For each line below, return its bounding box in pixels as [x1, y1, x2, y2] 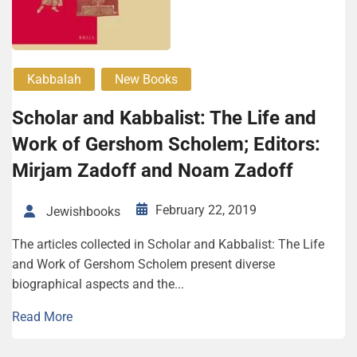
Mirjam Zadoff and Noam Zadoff [12, 159, 293, 182]
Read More [12, 308, 73, 324]
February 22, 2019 [155, 202, 257, 218]
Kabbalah [27, 72, 81, 88]
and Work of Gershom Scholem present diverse [12, 256, 275, 272]
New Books [115, 72, 178, 88]
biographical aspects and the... [12, 276, 184, 292]
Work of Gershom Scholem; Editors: [12, 133, 320, 156]
